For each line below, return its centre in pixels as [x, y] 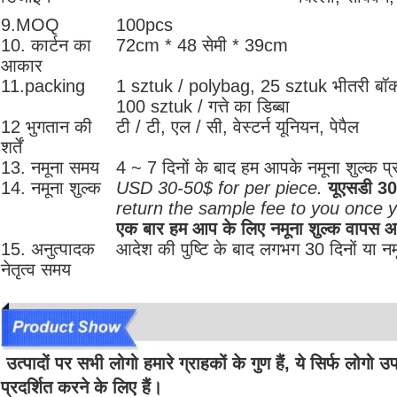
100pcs [144, 25]
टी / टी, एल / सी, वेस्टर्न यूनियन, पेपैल [237, 127]
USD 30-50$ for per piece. [219, 188]
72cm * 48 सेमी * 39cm [202, 46]
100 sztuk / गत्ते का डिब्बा [203, 107]
